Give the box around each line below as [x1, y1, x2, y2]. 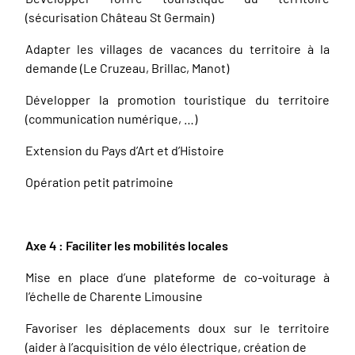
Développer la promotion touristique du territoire [25, 92, 330, 107]
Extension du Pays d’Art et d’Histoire [25, 143, 224, 158]
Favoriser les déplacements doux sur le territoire [25, 320, 330, 335]
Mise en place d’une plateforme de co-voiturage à [25, 269, 330, 284]
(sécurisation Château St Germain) [25, 10, 214, 25]
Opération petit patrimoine [25, 174, 174, 189]
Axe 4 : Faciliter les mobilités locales [25, 238, 228, 253]
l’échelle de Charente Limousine [25, 288, 203, 303]
